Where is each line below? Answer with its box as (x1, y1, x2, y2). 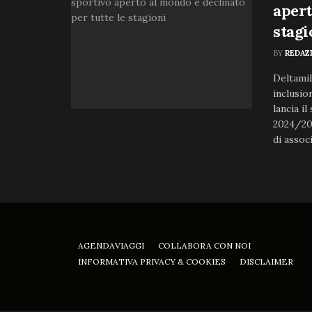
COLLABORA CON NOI (158, 240, 251, 251)
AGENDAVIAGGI (78, 240, 144, 251)
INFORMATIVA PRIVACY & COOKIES (78, 256, 226, 267)
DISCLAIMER (240, 256, 293, 267)
